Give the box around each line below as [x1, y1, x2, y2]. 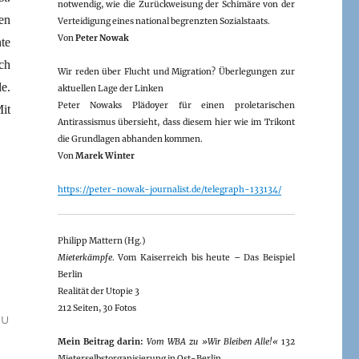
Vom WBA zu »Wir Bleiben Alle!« [147, 336, 278, 347]
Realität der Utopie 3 [57, 285, 139, 296]
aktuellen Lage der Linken [57, 83, 163, 94]
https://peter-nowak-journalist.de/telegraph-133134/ [57, 184, 281, 195]
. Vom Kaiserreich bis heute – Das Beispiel [111, 252, 295, 263]
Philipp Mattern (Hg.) [57, 235, 145, 246]
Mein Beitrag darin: [57, 336, 144, 347]
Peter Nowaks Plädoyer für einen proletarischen [57, 99, 295, 111]
